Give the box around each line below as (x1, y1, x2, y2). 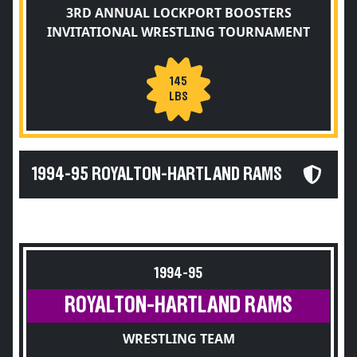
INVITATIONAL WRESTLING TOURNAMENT (47, 23, 310, 41)
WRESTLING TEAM (122, 330, 235, 347)
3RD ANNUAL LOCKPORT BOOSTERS (65, 4, 292, 22)
